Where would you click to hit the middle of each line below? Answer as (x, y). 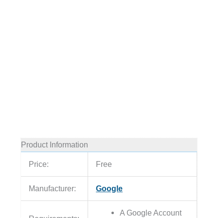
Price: (39, 164)
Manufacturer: (53, 189)
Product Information (54, 145)
